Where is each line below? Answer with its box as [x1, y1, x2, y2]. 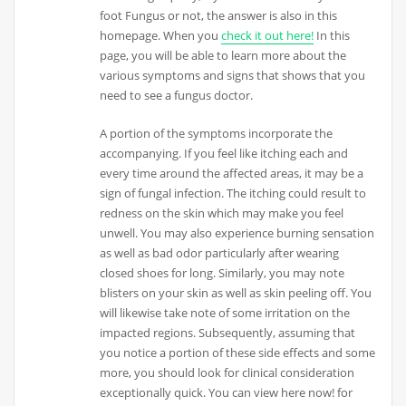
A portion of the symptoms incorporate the [100, 125, 333, 142]
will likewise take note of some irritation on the [100, 304, 351, 322]
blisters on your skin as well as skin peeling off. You [100, 285, 372, 302]
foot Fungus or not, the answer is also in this [100, 6, 338, 24]
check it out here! [221, 26, 314, 43]
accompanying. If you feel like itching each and [100, 145, 349, 162]
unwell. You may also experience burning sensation [100, 225, 375, 242]
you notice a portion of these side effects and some [100, 344, 376, 362]
